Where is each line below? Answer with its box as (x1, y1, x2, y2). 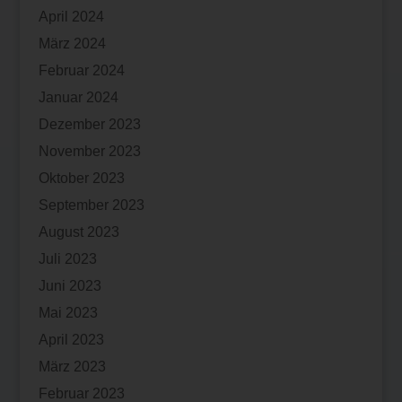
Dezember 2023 (38, 116, 141, 132)
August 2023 (38, 223, 119, 240)
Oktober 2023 (38, 170, 125, 186)
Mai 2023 (38, 304, 98, 320)
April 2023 (38, 331, 104, 347)
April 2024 (38, 8, 104, 24)
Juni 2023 (38, 277, 101, 293)
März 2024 (38, 35, 106, 51)
